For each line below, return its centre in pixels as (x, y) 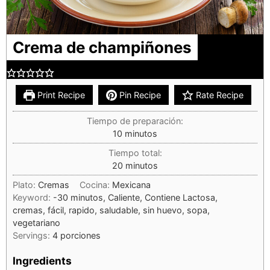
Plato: (25, 184)
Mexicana (132, 184)
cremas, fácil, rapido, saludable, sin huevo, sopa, (111, 210)
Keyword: (33, 197)
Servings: (33, 235)
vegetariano (36, 222)
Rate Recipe (219, 95)
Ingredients (42, 260)
